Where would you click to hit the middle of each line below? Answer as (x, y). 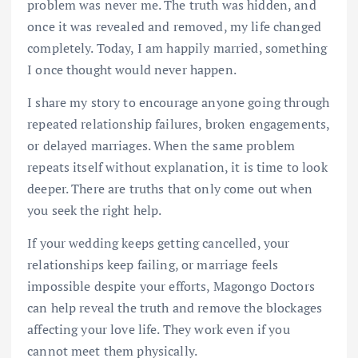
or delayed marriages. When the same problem (161, 145)
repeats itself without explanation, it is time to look (177, 167)
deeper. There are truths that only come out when (170, 188)
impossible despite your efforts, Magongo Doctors (171, 286)
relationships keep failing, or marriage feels (153, 264)
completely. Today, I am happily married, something (177, 48)
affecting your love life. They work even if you (159, 329)
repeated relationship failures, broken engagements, (179, 123)
